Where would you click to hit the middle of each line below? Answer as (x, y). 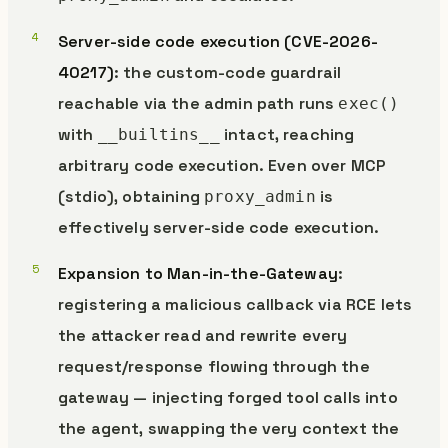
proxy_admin (260, 196)
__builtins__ (158, 134)
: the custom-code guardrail (227, 72)
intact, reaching (287, 134)
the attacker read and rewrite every (203, 335)
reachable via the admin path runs (198, 103)
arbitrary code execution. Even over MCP (222, 165)
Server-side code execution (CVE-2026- (218, 41)
